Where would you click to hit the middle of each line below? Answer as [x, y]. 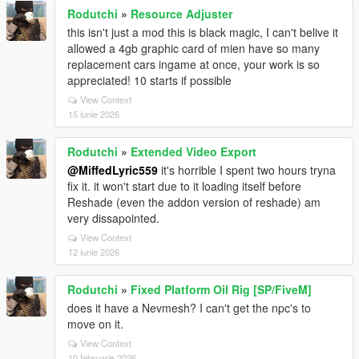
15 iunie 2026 [94, 114]
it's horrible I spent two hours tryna [247, 170]
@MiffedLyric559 [113, 170]
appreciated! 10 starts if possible [149, 80]
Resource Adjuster [182, 14]
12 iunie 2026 [94, 252]
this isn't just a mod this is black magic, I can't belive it [203, 32]
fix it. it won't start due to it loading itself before [184, 186]
